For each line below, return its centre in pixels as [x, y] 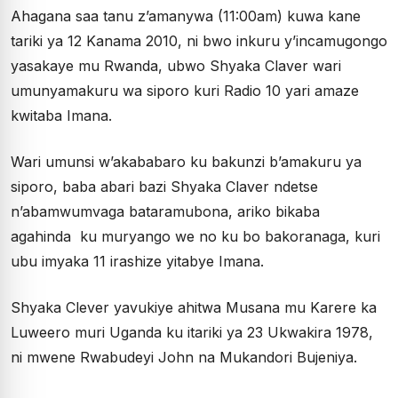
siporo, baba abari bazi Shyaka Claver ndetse [164, 187]
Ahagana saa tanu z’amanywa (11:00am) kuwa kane [186, 16]
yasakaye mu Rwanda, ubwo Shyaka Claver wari [176, 66]
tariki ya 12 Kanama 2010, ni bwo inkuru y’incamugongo [199, 41]
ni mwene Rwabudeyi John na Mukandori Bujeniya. [184, 358]
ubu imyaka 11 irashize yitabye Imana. [137, 262]
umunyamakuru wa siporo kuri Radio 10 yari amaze [185, 91]
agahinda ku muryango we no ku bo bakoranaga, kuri [195, 237]
